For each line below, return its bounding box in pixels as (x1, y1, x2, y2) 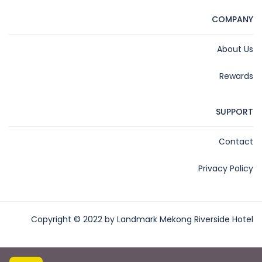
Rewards (219, 70, 253, 82)
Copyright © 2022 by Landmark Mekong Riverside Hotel (31, 213, 253, 226)
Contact (219, 136, 253, 148)
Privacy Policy (198, 163, 253, 175)
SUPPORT (216, 106, 253, 118)
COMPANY (212, 13, 253, 26)
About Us (217, 43, 253, 56)
